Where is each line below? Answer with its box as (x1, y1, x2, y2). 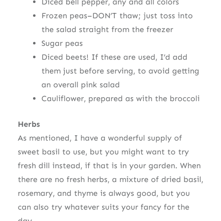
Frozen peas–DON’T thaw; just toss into (41, 10, 193, 20)
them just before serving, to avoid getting (41, 66, 199, 75)
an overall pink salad (41, 79, 120, 89)
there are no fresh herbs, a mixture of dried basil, (17, 174, 203, 184)
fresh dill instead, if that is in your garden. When (17, 160, 201, 170)
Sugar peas (41, 38, 83, 48)
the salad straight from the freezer (41, 24, 173, 34)
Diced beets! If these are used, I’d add (41, 52, 187, 62)
